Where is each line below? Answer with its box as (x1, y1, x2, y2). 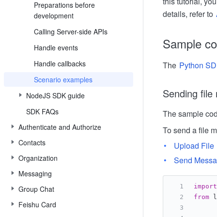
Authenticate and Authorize (18, 122, 101, 132)
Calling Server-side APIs (34, 27, 108, 36)
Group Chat (18, 184, 54, 194)
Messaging (18, 169, 52, 178)
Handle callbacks (34, 59, 86, 68)
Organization (18, 153, 58, 163)
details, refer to (163, 8, 215, 19)
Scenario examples (34, 75, 93, 84)
